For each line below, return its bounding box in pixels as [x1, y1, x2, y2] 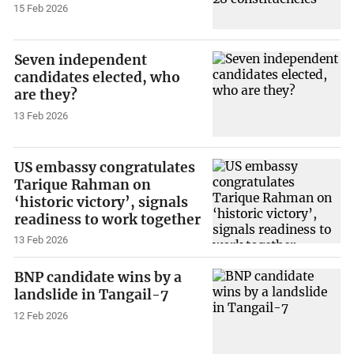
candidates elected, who [14, 68, 181, 86]
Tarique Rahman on [14, 175, 152, 194]
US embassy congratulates [14, 158, 196, 176]
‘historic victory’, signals [14, 193, 189, 211]
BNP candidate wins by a [14, 269, 183, 287]
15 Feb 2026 [13, 2, 69, 15]
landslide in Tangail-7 [14, 286, 169, 304]
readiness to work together [14, 210, 201, 228]
